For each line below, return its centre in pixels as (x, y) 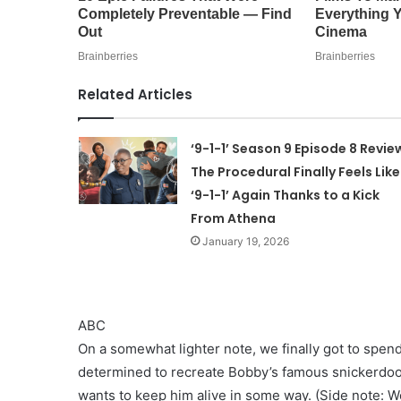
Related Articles (135, 94)
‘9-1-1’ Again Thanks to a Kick (285, 195)
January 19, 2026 (245, 241)
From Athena (233, 218)
